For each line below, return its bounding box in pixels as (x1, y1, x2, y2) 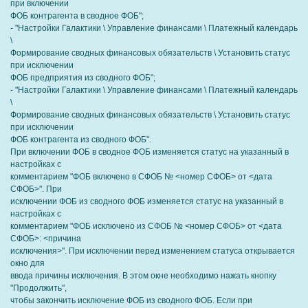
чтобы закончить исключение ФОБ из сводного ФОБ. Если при (10, 296, 252, 305)
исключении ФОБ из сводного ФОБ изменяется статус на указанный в (10, 197, 283, 206)
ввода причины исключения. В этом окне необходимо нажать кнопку (10, 271, 276, 280)
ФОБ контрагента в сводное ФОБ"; (10, 11, 144, 21)
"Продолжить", (10, 283, 67, 293)
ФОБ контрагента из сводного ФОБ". (10, 135, 151, 144)
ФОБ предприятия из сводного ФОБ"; (10, 73, 155, 82)
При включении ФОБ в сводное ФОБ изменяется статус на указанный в (10, 147, 289, 157)
